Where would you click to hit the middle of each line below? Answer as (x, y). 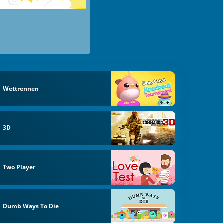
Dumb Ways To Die (31, 206)
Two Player (19, 167)
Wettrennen (21, 89)
